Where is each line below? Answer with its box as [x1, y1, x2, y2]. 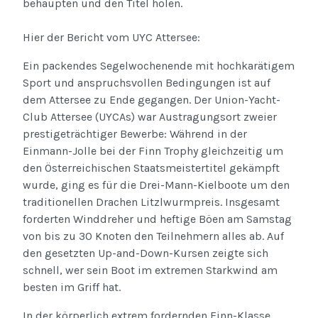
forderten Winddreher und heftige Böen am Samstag [23, 212, 292, 226]
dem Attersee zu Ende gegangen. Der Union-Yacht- [23, 92, 280, 106]
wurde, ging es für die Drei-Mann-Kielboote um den [23, 177, 290, 192]
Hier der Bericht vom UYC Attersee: [23, 30, 200, 44]
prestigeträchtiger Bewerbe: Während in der [23, 126, 247, 141]
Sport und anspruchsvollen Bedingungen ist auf [23, 75, 270, 89]
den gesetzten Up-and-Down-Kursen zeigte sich [23, 246, 268, 260]
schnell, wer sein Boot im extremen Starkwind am [23, 263, 278, 277]
